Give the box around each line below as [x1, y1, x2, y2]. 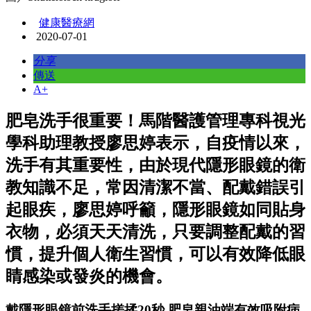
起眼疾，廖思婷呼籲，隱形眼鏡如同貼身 [6, 200, 305, 219]
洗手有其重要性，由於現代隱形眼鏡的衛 [6, 155, 305, 174]
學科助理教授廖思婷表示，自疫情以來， [6, 133, 305, 152]
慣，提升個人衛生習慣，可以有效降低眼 [6, 244, 305, 263]
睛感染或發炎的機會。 [6, 267, 172, 285]
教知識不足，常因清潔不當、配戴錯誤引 [6, 178, 305, 196]
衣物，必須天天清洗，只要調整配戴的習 [6, 222, 305, 241]
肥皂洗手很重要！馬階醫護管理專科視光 [6, 111, 305, 130]
